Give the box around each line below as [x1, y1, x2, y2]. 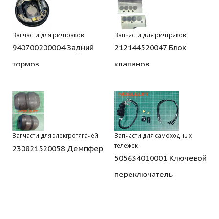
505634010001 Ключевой [114, 153, 207, 163]
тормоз [12, 58, 39, 68]
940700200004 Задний [12, 42, 94, 52]
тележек [114, 141, 138, 149]
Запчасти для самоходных [114, 131, 192, 139]
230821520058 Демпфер [12, 143, 103, 153]
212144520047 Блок [114, 42, 186, 52]
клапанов [114, 58, 149, 68]
